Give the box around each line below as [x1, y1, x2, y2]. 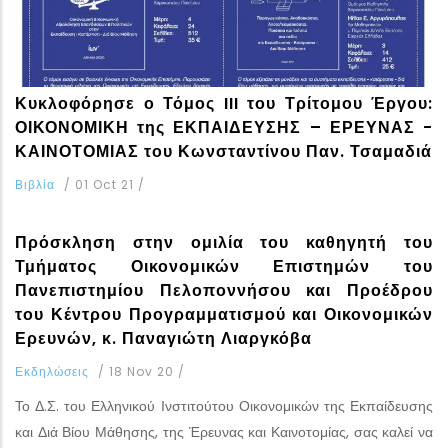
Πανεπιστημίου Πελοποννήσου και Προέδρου [15, 279, 433, 303]
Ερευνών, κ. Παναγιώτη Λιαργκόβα [15, 327, 312, 351]
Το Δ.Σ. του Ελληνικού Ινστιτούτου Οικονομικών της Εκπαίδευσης [15, 396, 433, 417]
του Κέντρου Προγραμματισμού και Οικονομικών [15, 303, 433, 327]
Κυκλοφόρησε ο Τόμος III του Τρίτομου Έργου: [15, 92, 433, 116]
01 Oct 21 [75, 176, 138, 194]
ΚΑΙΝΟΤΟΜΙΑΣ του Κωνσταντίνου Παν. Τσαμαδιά [15, 140, 432, 164]
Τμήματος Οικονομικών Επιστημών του [15, 255, 433, 279]
